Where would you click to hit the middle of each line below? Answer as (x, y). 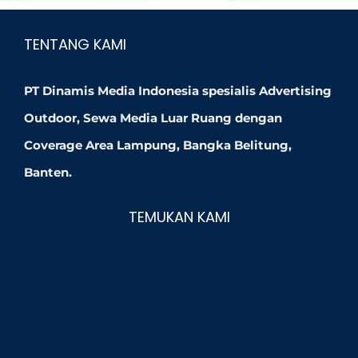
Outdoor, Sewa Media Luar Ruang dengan (153, 118)
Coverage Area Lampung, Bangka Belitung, (158, 145)
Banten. (48, 173)
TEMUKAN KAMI (179, 217)
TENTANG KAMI (75, 45)
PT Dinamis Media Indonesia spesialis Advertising (178, 91)
